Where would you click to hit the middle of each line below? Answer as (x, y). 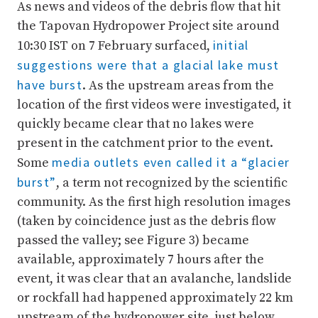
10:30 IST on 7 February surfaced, (115, 46)
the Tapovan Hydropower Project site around (148, 26)
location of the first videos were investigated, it (154, 105)
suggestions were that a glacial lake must (148, 65)
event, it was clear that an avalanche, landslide (154, 279)
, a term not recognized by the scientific (172, 183)
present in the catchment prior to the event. (145, 143)
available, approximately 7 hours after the (141, 260)
